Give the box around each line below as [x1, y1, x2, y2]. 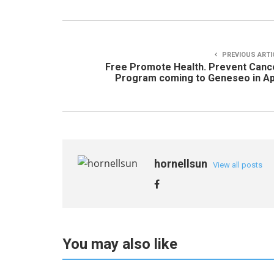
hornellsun [154, 157, 210, 170]
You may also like [62, 235, 177, 253]
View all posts [213, 160, 262, 169]
